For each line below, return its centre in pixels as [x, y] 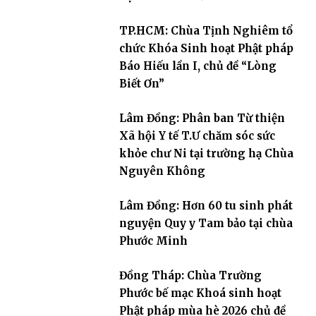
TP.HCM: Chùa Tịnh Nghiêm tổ [206, 30]
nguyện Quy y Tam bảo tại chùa [206, 223]
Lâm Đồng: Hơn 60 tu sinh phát [206, 205]
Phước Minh [153, 241]
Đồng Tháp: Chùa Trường [190, 275]
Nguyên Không [162, 171]
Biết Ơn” [141, 83]
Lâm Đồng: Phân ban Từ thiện [202, 118]
